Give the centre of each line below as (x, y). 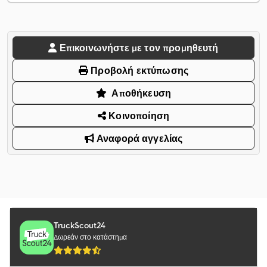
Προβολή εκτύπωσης (139, 71)
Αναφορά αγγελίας (138, 139)
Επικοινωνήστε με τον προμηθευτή (139, 48)
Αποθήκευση (142, 93)
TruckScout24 (80, 226)
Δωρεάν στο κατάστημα (90, 237)
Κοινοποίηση (138, 116)
